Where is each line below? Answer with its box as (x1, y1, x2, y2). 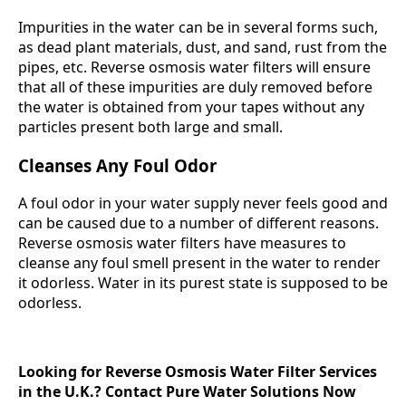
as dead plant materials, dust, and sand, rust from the (18, 36, 387, 57)
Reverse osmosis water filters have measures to (18, 233, 346, 254)
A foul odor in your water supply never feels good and (18, 193, 388, 214)
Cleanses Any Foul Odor (18, 153, 217, 177)
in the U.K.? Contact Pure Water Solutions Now (18, 382, 356, 402)
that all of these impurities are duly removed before (18, 76, 372, 97)
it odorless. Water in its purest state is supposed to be (18, 273, 388, 294)
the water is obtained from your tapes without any (18, 96, 364, 117)
